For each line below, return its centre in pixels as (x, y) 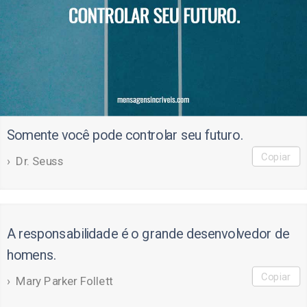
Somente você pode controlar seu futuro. (125, 135)
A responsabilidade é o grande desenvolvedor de (148, 233)
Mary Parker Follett (64, 281)
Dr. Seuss (40, 161)
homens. (31, 255)
